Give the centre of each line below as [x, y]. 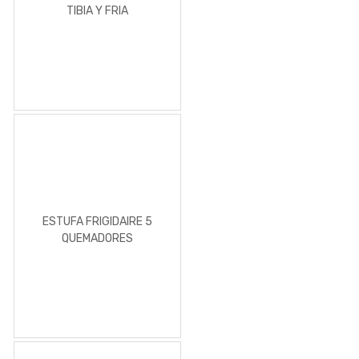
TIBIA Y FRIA [97, 10]
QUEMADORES [97, 238]
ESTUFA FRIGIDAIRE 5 [97, 221]
